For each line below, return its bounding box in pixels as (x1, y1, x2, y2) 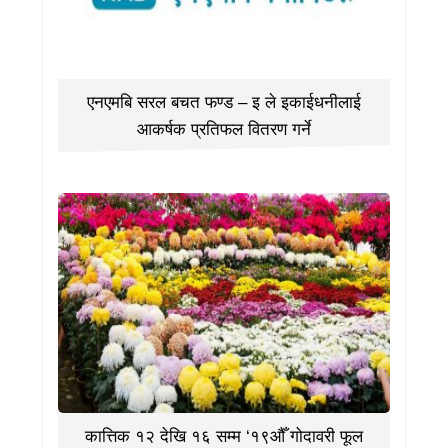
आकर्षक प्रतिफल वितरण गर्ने (137, 119, 311, 139)
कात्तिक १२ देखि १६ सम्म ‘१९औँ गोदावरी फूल (85, 426, 363, 446)
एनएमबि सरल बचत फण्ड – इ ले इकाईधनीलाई (87, 92, 361, 112)
